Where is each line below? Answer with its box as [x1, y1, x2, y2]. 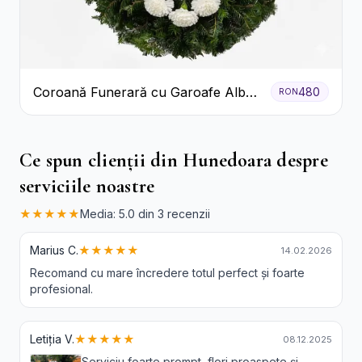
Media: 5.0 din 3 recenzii [80, 207, 210, 221]
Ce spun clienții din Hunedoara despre [19, 149, 328, 173]
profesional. [30, 282, 93, 297]
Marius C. [30, 243, 78, 258]
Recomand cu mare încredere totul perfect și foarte [30, 266, 305, 280]
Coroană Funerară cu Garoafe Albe [33, 83, 253, 100]
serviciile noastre [19, 175, 155, 199]
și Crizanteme [33, 103, 116, 120]
